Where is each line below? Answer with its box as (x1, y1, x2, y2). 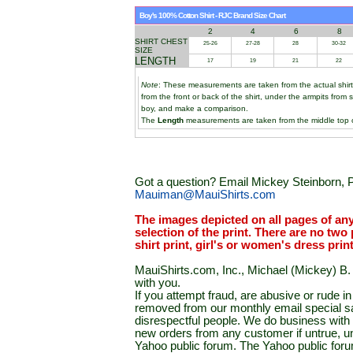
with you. (135, 277, 180, 289)
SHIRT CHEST (135, 37, 188, 46)
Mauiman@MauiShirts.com (135, 188, 276, 201)
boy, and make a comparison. (141, 103, 248, 113)
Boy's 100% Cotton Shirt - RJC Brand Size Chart (139, 11, 285, 20)
